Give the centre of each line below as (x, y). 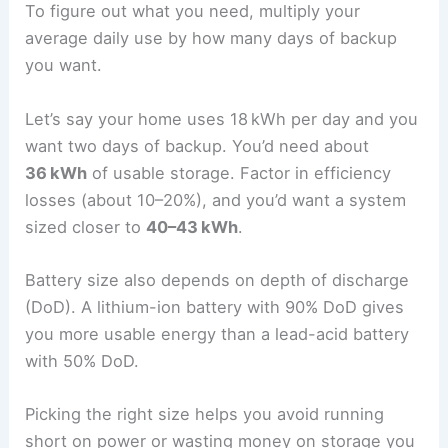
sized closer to (86, 226)
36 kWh (56, 172)
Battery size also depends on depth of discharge (217, 279)
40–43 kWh (192, 226)
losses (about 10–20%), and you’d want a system (216, 199)
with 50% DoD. (82, 360)
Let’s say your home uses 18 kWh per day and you (222, 118)
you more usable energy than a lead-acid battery (217, 333)
